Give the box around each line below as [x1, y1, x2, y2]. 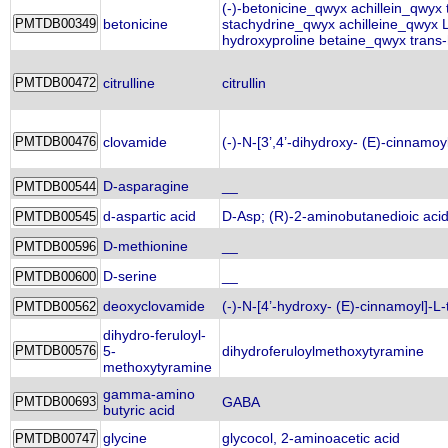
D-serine [103, 268, 157, 284]
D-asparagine [103, 178, 189, 194]
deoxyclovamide [103, 298, 205, 314]
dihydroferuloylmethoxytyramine [222, 343, 424, 359]
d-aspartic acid [103, 208, 196, 224]
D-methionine [103, 238, 188, 254]
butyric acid [103, 402, 175, 418]
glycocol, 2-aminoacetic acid [222, 430, 400, 446]
